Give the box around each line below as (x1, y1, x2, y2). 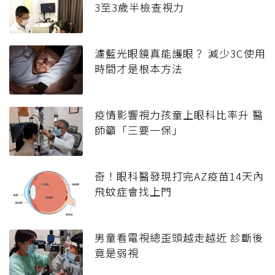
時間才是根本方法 (95, 61, 183, 77)
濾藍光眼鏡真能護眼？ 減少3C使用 (95, 45, 266, 61)
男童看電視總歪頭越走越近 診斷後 (95, 230, 263, 246)
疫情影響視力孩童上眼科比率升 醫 (95, 107, 263, 123)
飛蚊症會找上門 (95, 184, 172, 199)
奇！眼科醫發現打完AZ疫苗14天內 (95, 168, 264, 184)
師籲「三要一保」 (95, 122, 183, 138)
